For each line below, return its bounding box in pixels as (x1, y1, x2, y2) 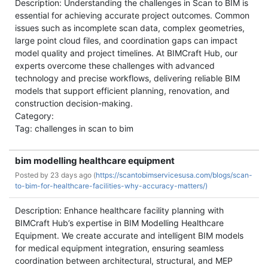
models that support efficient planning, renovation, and (15, 86, 230, 96)
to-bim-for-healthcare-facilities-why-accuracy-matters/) (15, 181, 208, 190)
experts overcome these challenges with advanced (15, 60, 215, 71)
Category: (15, 111, 54, 121)
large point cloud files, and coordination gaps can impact (15, 35, 237, 45)
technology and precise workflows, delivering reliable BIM (15, 73, 240, 83)
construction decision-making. (15, 98, 133, 108)
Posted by (15, 170, 50, 179)
